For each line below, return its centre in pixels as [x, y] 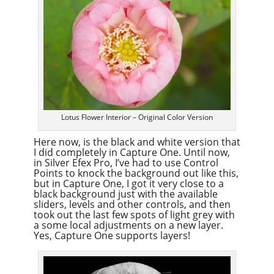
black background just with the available [125, 194]
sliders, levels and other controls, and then [132, 205]
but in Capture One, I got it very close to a [128, 184]
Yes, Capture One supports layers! [112, 236]
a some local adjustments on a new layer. [128, 225]
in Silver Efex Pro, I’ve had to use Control [126, 163]
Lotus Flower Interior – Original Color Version [137, 117]
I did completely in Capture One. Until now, [131, 153]
